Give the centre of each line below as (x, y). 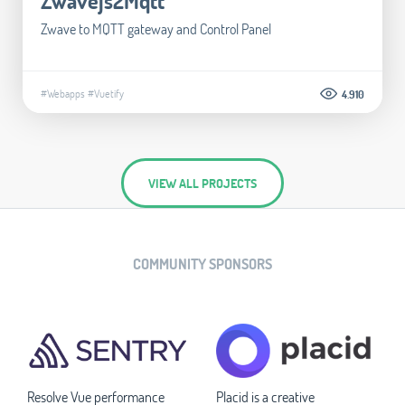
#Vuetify (106, 93)
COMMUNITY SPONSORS (202, 263)
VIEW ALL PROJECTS (202, 183)
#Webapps (63, 93)
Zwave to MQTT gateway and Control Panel (156, 28)
